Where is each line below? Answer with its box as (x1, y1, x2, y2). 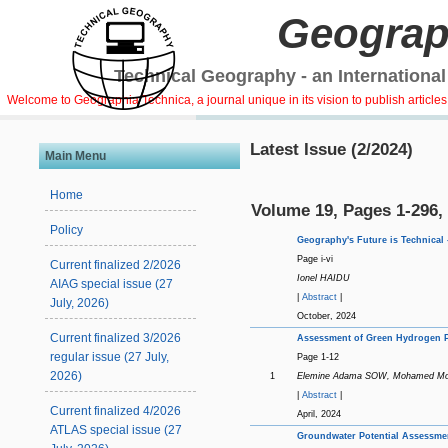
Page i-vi (296, 253, 333, 264)
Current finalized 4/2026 (50, 404, 182, 419)
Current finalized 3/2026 (50, 331, 182, 346)
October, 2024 (296, 310, 356, 321)
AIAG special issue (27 (50, 277, 174, 292)
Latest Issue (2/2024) (249, 140, 413, 160)
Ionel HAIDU (296, 272, 350, 283)
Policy (50, 223, 84, 238)
